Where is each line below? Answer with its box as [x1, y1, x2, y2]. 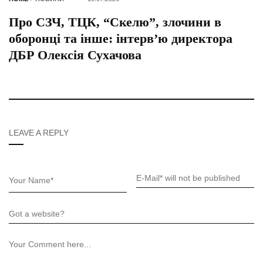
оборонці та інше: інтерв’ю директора [9, 31, 232, 46]
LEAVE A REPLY [9, 127, 69, 137]
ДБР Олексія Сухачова [9, 47, 141, 62]
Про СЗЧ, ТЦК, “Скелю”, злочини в [9, 14, 221, 29]
